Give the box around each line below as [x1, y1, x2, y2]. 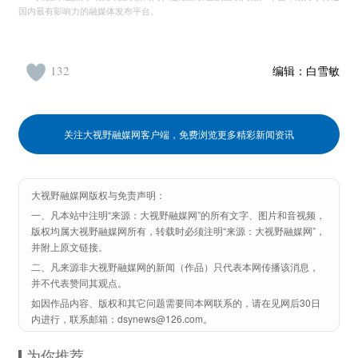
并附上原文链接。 [31, 240, 108, 253]
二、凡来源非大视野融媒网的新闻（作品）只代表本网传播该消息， [31, 260, 319, 273]
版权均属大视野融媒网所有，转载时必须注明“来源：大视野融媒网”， [31, 224, 325, 237]
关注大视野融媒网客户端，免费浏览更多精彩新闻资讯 [64, 127, 294, 141]
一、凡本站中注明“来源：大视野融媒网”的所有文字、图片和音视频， [31, 208, 325, 221]
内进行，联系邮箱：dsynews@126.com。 [31, 312, 213, 325]
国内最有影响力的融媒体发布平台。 [18, 6, 159, 16]
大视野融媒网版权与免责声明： [31, 188, 165, 202]
